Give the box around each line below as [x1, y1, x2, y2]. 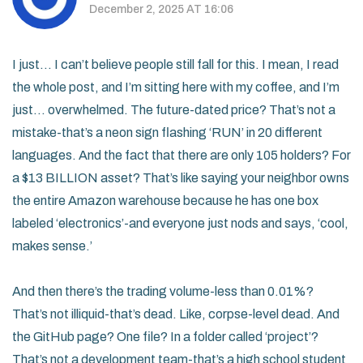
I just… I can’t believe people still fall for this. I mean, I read [12, 58, 339, 72]
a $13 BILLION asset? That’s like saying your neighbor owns [12, 171, 349, 186]
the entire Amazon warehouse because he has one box [12, 194, 318, 208]
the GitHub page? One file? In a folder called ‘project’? [12, 330, 318, 344]
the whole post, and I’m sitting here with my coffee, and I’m [12, 80, 340, 95]
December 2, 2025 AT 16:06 [89, 2, 233, 15]
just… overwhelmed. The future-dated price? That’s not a [12, 103, 335, 117]
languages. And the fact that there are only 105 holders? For [12, 148, 351, 163]
